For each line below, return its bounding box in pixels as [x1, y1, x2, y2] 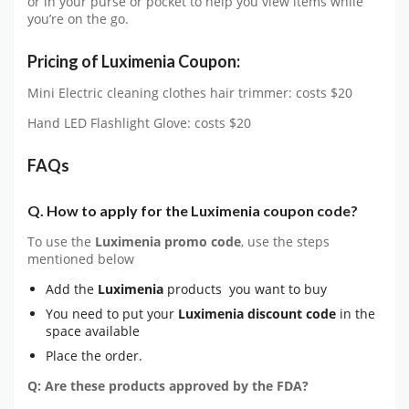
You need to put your [46, 305, 178, 323]
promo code [164, 233, 241, 250]
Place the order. [46, 347, 142, 365]
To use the [27, 233, 95, 250]
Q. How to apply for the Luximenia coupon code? [27, 201, 358, 219]
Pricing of [27, 51, 99, 72]
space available [46, 322, 140, 341]
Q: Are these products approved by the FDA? [27, 378, 309, 395]
